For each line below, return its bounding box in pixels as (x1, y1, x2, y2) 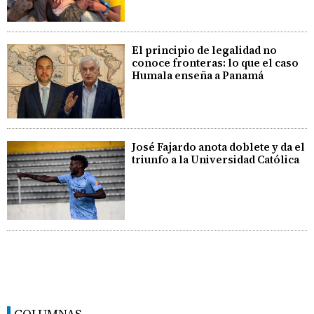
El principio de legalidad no (132, 42, 278, 57)
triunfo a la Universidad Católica (132, 152, 300, 168)
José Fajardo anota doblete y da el (132, 139, 306, 155)
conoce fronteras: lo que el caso (132, 55, 299, 70)
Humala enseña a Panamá (132, 67, 264, 83)
